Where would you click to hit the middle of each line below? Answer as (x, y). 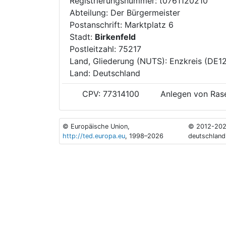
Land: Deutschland (105, 73)
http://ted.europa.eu (94, 136)
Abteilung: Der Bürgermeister (125, 12)
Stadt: (82, 37)
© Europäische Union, (96, 126)
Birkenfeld (115, 37)
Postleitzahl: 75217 (105, 49)
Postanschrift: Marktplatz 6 (124, 24)
